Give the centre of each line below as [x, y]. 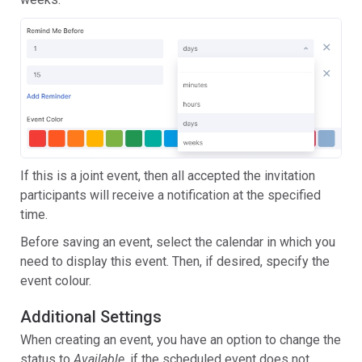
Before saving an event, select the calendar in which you [178, 242]
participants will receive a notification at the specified [170, 196]
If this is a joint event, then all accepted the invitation [168, 176]
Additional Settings [91, 317]
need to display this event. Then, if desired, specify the [175, 262]
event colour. [56, 281]
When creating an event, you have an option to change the [181, 340]
